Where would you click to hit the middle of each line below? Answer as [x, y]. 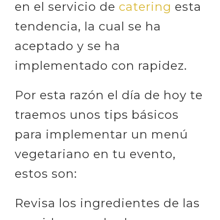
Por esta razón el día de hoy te [109, 95]
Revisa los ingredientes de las [107, 203]
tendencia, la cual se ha [88, 26]
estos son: [46, 173]
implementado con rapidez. [101, 65]
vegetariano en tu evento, [95, 154]
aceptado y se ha [68, 46]
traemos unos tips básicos [97, 114]
